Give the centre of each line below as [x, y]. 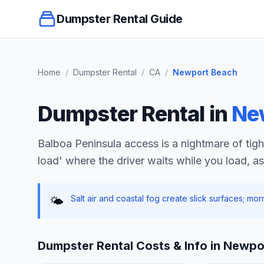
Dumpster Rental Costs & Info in [131, 246]
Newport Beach [205, 72]
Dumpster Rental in [135, 114]
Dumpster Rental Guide [120, 19]
